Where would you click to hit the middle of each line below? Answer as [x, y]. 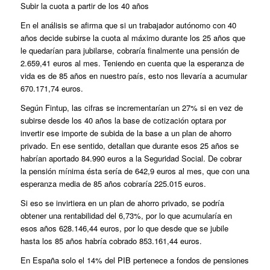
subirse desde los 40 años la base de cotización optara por [123, 121]
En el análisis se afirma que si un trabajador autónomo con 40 [128, 25]
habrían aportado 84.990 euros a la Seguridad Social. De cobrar [131, 159]
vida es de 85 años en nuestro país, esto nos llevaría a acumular [133, 76]
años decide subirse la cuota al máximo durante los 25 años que [133, 38]
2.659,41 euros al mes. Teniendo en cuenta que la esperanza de [132, 63]
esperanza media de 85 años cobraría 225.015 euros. [113, 184]
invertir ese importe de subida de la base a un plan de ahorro [126, 133]
